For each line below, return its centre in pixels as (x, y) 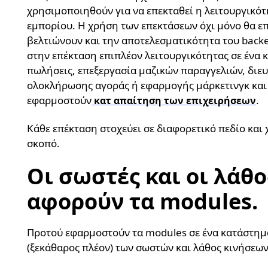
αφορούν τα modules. (142, 202)
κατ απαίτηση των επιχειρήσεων (175, 101)
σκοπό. (43, 144)
